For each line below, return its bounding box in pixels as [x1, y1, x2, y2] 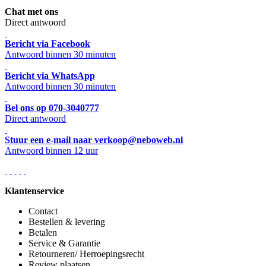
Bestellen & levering [28, 217, 105, 227]
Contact [28, 206, 58, 217]
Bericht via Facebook [5, 39, 90, 49]
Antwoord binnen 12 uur [5, 145, 98, 156]
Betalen [28, 227, 57, 238]
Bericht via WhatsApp [5, 71, 95, 81]
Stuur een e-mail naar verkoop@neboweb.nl [5, 135, 183, 145]
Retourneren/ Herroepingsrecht [28, 249, 144, 259]
